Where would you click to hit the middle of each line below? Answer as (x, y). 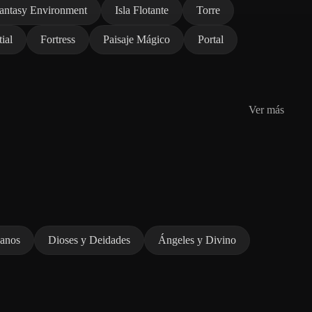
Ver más (266, 109)
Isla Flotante (142, 10)
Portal (211, 39)
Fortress (58, 39)
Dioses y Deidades (89, 240)
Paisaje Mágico (136, 39)
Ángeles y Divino (197, 240)
